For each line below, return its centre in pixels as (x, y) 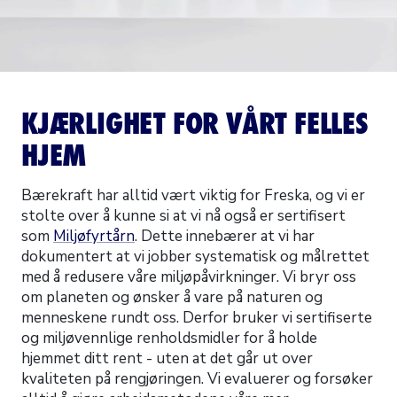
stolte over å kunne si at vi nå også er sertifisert (183, 216)
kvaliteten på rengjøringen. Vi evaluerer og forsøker (197, 379)
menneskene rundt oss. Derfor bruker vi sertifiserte (197, 318)
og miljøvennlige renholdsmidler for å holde (169, 338)
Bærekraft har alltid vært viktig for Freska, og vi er (193, 195)
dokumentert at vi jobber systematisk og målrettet (195, 257)
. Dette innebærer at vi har (225, 236)
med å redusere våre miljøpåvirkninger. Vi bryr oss (189, 277)
